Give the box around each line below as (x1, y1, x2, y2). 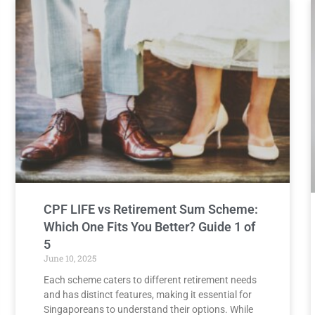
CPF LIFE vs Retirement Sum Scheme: (44, 201, 258, 217)
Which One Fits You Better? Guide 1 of (44, 219, 255, 234)
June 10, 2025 (44, 252, 96, 264)
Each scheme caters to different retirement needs (44, 274, 257, 285)
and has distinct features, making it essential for (44, 288, 252, 300)
